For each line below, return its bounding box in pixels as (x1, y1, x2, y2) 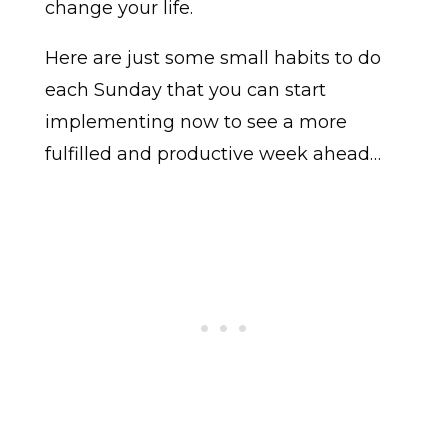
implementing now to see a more (44, 111, 347, 134)
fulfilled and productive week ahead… (44, 143, 381, 166)
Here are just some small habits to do (44, 47, 381, 70)
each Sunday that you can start (44, 79, 326, 102)
